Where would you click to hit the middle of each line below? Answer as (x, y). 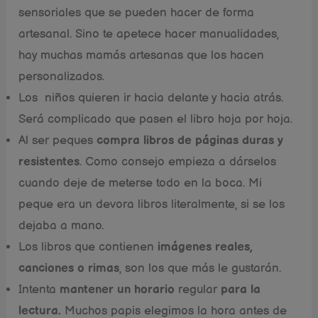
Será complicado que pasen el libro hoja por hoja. (156, 119)
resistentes (49, 161)
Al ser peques (58, 140)
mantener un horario (117, 289)
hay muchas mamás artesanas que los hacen (142, 55)
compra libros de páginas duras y (190, 140)
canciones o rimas (69, 268)
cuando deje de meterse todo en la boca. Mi (141, 183)
